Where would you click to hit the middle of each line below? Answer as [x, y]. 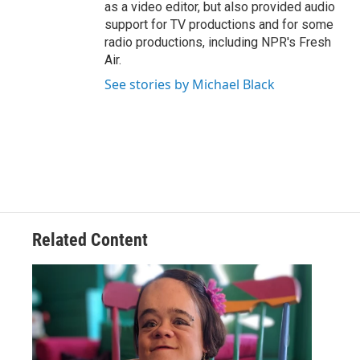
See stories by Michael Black [190, 84]
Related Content [90, 240]
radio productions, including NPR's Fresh [218, 42]
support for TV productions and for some [219, 25]
